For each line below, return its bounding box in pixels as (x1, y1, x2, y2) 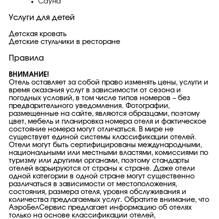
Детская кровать (9, 31, 66, 38)
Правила (9, 54, 44, 62)
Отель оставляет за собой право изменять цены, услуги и (9, 79, 208, 86)
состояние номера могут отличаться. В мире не (9, 126, 174, 133)
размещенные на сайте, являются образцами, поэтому (9, 110, 200, 117)
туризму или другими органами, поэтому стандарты (9, 157, 189, 164)
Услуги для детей (9, 14, 75, 22)
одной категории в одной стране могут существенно (9, 173, 195, 180)
